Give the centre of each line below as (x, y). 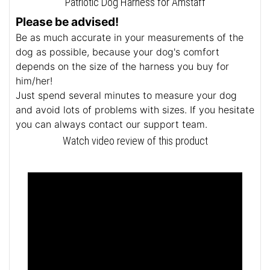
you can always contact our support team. (111, 124)
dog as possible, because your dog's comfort (118, 52)
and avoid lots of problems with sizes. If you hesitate (135, 110)
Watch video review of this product (135, 141)
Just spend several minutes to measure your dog (126, 96)
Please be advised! (67, 22)
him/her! (34, 81)
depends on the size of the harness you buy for (122, 67)
